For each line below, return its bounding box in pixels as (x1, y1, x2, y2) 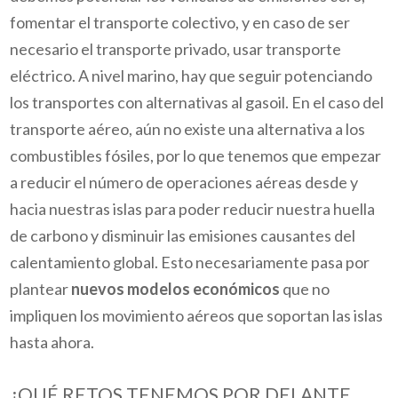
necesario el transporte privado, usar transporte (10, 39, 342, 60)
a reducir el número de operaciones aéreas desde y (10, 172, 359, 193)
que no (280, 279, 330, 299)
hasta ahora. (10, 332, 95, 353)
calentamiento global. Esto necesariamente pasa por (10, 252, 370, 273)
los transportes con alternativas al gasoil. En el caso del (10, 92, 385, 113)
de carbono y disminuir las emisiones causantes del (10, 226, 356, 246)
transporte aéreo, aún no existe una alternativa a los (10, 119, 366, 139)
